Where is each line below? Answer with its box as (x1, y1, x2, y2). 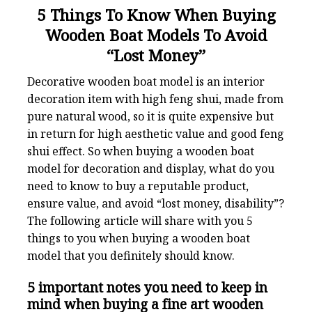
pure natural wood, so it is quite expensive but (27, 108, 274, 124)
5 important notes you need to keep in (27, 277, 267, 297)
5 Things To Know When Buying (36, 3, 276, 26)
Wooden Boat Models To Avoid (45, 24, 267, 46)
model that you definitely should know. (27, 247, 235, 263)
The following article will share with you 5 (27, 212, 253, 228)
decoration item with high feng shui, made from (27, 91, 283, 107)
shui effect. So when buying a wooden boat (27, 143, 254, 159)
